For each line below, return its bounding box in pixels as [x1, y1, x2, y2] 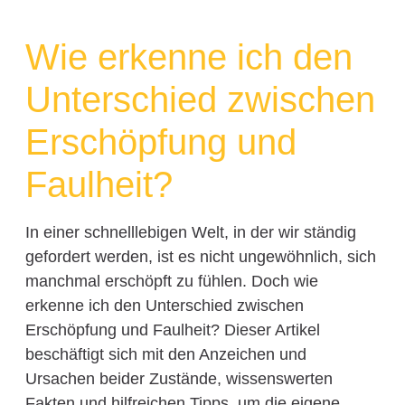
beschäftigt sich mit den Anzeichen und [24, 345, 306, 364]
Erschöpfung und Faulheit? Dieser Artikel [24, 321, 320, 340]
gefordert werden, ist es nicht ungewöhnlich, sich [24, 248, 376, 267]
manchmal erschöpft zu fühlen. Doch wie [24, 272, 318, 291]
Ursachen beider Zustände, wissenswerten [24, 370, 333, 389]
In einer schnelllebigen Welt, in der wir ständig [24, 223, 356, 242]
